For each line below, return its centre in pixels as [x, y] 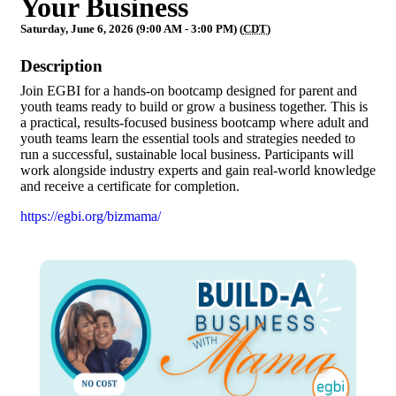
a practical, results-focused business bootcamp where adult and [194, 123]
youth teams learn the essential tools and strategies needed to [188, 139]
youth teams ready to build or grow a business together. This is [194, 107]
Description [61, 66]
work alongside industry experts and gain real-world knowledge [198, 171]
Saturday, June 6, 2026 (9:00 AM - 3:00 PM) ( [132, 29]
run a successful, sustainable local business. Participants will [187, 155]
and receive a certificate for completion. [130, 187]
